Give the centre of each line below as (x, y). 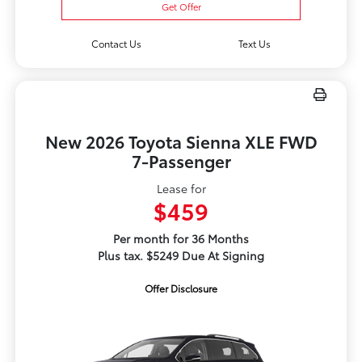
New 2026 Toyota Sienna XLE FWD (181, 141)
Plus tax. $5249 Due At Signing (181, 255)
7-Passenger (181, 160)
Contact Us (116, 43)
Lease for (181, 188)
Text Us (255, 43)
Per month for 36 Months (181, 238)
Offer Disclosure (181, 288)
